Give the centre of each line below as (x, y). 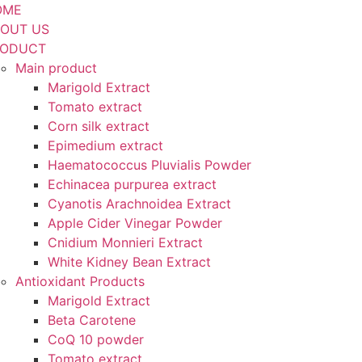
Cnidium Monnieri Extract (125, 242)
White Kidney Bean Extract (129, 262)
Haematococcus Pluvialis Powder (149, 165)
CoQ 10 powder (96, 339)
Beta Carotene (92, 320)
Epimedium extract (105, 145)
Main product (56, 68)
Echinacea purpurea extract (132, 184)
